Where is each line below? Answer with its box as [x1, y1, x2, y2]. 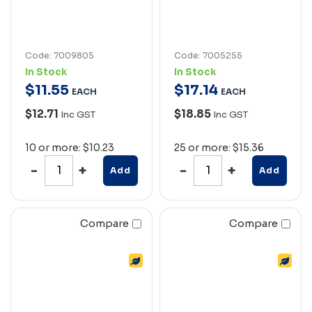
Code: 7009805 [25, 49, 94, 61]
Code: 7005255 [174, 49, 242, 61]
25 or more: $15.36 [174, 141, 264, 154]
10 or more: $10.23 [25, 141, 114, 154]
